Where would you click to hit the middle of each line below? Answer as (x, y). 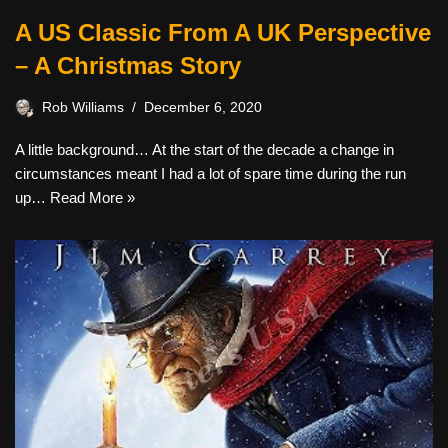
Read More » (92, 197)
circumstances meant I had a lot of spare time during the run (210, 173)
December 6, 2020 (203, 107)
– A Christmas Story (128, 65)
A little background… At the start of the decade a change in (204, 149)
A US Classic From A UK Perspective (223, 32)
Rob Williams (83, 107)
